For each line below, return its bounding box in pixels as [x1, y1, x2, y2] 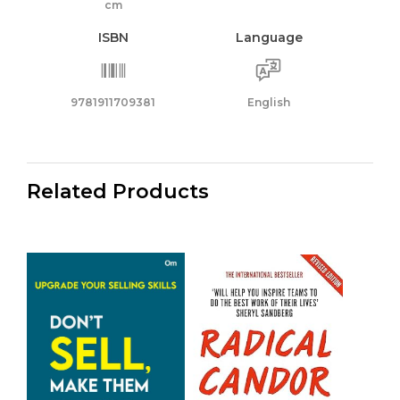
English [247, 95, 291, 109]
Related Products [27, 179, 209, 204]
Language [235, 29, 303, 46]
